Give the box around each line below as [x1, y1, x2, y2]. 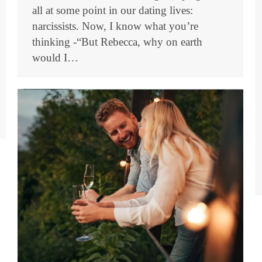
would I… [32, 51, 78, 64]
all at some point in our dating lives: [32, 4, 193, 17]
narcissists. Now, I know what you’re [32, 20, 198, 33]
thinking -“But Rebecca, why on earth [32, 36, 202, 49]
